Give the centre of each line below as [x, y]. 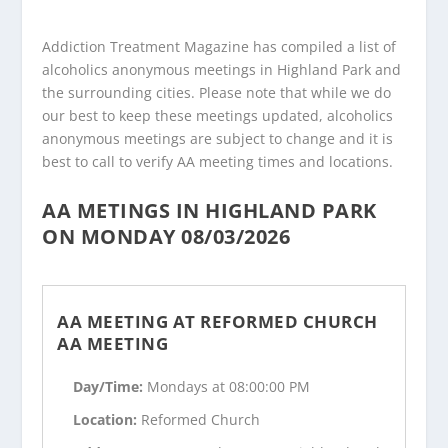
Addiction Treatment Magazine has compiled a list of [219, 46]
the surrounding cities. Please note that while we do [217, 92]
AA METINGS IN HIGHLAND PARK [209, 210]
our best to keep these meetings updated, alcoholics [218, 115]
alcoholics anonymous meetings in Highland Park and [222, 69]
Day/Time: [110, 387]
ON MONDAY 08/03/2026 [166, 236]
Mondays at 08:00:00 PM [229, 387]
